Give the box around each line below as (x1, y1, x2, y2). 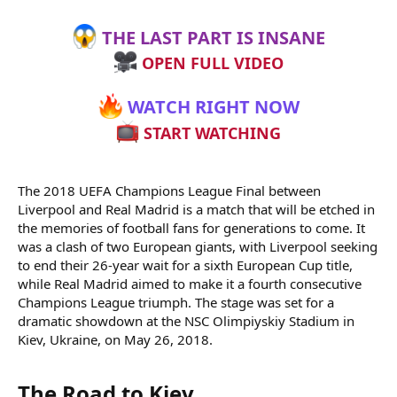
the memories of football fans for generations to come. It (18, 218, 365, 237)
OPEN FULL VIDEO (136, 51, 284, 74)
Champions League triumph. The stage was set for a (18, 292, 334, 311)
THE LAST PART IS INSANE (97, 25, 326, 50)
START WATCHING (139, 121, 282, 144)
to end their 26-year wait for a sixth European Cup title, (18, 255, 353, 274)
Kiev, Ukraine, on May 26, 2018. (18, 330, 213, 348)
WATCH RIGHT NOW (123, 95, 300, 120)
